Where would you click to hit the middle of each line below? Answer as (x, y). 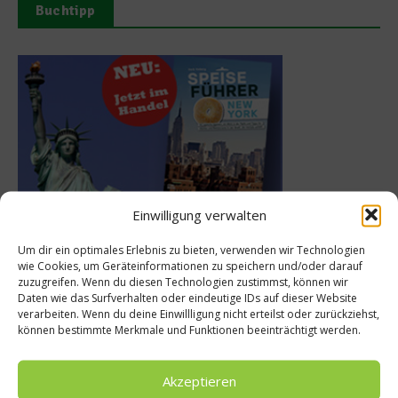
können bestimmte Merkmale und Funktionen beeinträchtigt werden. (189, 330)
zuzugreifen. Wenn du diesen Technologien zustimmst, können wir (183, 282)
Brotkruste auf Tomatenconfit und (246, 299)
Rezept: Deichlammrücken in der (243, 283)
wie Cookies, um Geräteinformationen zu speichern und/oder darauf (190, 266)
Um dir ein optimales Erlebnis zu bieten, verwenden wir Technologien (191, 250)
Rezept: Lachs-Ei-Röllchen (228, 386)
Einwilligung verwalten (199, 215)
